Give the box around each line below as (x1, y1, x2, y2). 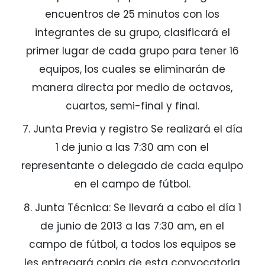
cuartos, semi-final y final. (65, 98, 199, 113)
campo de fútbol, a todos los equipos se (28, 237, 236, 251)
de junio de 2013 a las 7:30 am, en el (40, 218, 225, 233)
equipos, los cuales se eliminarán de (39, 62, 226, 76)
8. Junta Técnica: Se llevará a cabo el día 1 (23, 200, 241, 215)
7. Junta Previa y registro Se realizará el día (22, 122, 243, 137)
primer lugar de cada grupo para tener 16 (25, 43, 239, 58)
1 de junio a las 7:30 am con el (56, 140, 209, 155)
